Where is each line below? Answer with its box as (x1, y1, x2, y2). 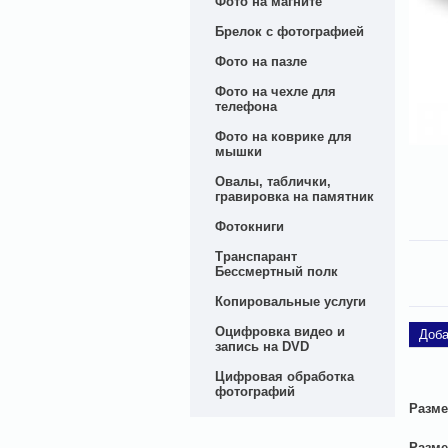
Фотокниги (214, 219, 284, 234)
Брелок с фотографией (214, 24, 364, 39)
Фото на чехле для (214, 84, 336, 99)
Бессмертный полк (214, 264, 338, 279)
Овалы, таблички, (214, 174, 331, 189)
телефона (214, 99, 277, 114)
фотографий (214, 384, 295, 399)
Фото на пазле (214, 54, 307, 69)
